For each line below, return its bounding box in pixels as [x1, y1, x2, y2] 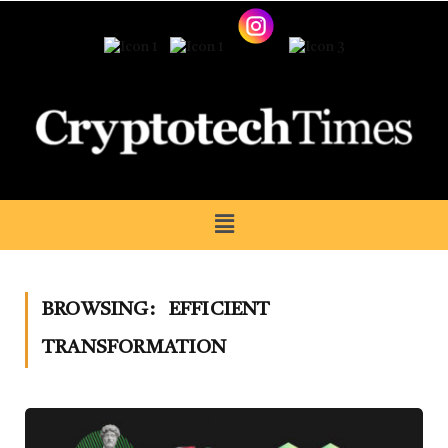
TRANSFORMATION [42, 338, 227, 358]
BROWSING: [42, 300, 159, 320]
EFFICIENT [168, 300, 271, 320]
